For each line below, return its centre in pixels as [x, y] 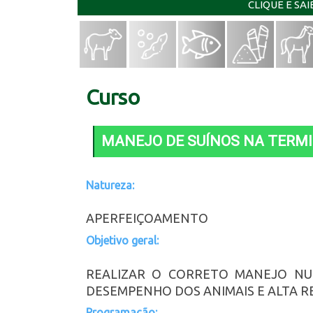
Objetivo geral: [122, 240]
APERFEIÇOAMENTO [147, 218]
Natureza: [110, 185]
